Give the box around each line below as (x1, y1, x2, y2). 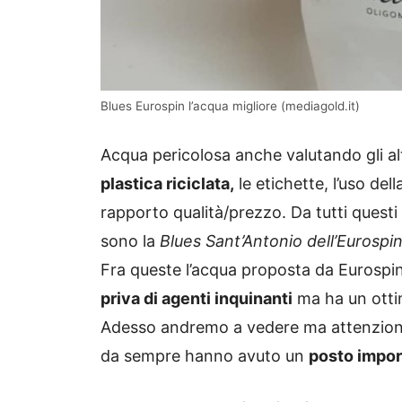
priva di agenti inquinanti (100, 289, 293, 309)
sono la (100, 232, 160, 251)
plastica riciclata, (100, 174, 234, 194)
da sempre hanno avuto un (100, 346, 309, 366)
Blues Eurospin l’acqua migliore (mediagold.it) (100, 99, 360, 114)
